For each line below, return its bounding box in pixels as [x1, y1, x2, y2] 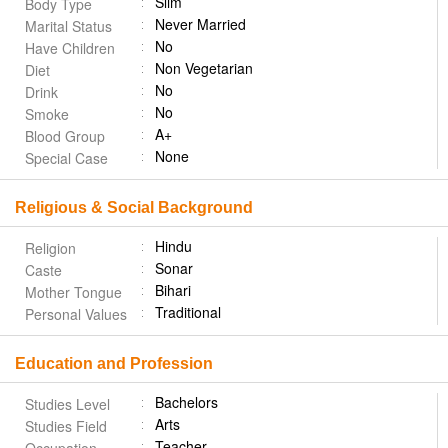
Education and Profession [15, 355, 213, 372]
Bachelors [155, 392, 218, 412]
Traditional [155, 302, 221, 322]
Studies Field [25, 416, 107, 436]
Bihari [155, 280, 191, 300]
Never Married [155, 14, 246, 34]
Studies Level [25, 394, 110, 414]
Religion [25, 238, 76, 258]
